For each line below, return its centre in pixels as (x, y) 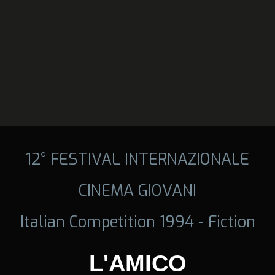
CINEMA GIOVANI (137, 190)
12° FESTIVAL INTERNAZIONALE (137, 159)
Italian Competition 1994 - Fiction (137, 221)
